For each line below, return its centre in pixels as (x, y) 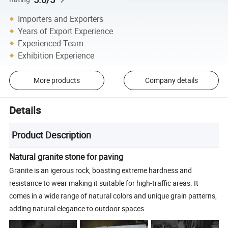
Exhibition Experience (56, 55)
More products (56, 80)
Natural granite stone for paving (66, 156)
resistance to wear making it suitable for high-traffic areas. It (104, 183)
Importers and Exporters (61, 19)
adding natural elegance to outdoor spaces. (78, 208)
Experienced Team (51, 43)
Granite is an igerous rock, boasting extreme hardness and (101, 170)
